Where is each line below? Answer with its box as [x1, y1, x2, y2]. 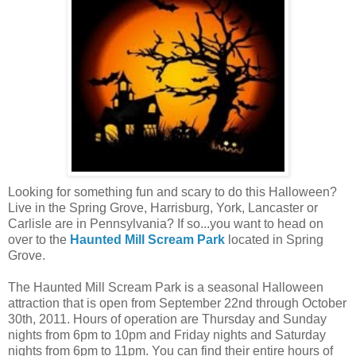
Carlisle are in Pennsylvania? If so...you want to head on [8, 216, 323, 230]
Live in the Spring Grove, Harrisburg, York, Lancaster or [8, 200, 318, 215]
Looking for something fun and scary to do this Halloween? [8, 184, 337, 199]
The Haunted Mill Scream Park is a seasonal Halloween [8, 280, 323, 294]
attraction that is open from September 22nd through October [8, 296, 346, 310]
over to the [8, 232, 70, 246]
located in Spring [225, 232, 323, 246]
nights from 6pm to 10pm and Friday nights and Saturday [8, 327, 326, 342]
